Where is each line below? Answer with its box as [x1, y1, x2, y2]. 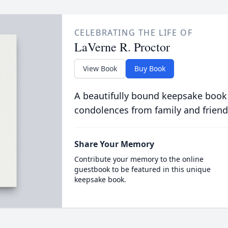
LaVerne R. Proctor [74, 39, 170, 55]
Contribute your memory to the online [74, 154, 204, 164]
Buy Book [134, 64, 165, 73]
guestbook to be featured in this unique [74, 164, 211, 174]
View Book [82, 64, 117, 73]
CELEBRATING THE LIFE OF [74, 27, 193, 38]
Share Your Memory [74, 138, 154, 150]
